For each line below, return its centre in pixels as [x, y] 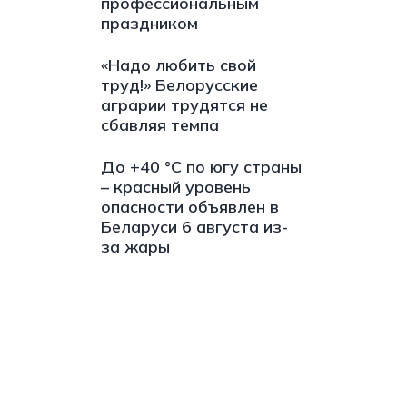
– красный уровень [175, 187]
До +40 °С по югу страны [201, 167]
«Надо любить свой [178, 65]
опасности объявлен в [189, 207]
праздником [149, 23]
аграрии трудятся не [184, 105]
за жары [135, 247]
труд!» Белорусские [179, 85]
